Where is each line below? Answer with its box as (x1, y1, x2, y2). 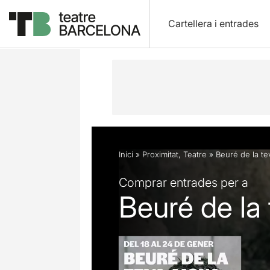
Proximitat (142, 149, 178, 159)
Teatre (183, 149, 207, 159)
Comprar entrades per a (119, 175, 248, 190)
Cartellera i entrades (168, 17, 259, 30)
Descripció (97, 25, 145, 37)
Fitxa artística (159, 25, 218, 37)
